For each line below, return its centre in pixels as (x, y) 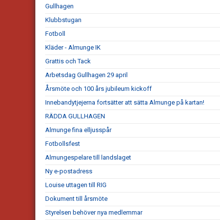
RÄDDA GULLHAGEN (75, 116)
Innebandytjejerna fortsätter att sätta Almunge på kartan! (125, 103)
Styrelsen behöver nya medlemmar (94, 213)
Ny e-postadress (69, 171)
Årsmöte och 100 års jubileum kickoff (98, 89)
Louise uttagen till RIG (76, 185)
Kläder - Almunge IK (73, 48)
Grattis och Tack (68, 61)
